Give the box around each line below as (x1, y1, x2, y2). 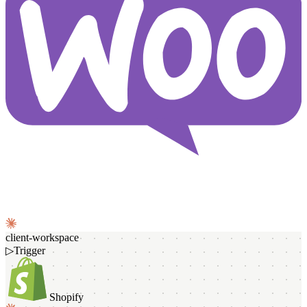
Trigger (14, 245, 45, 257)
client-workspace (5, 232, 79, 244)
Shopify (49, 291, 84, 304)
